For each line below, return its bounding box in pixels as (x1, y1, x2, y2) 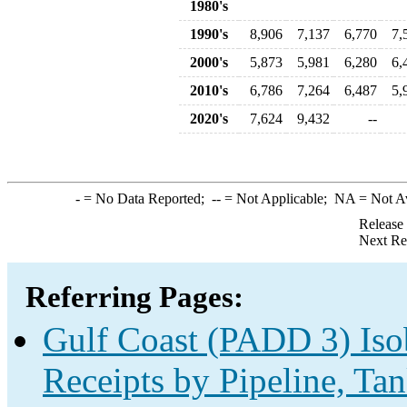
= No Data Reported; (79, 191, 212, 206)
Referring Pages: (25, 281, 243, 313)
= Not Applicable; (220, 191, 334, 206)
